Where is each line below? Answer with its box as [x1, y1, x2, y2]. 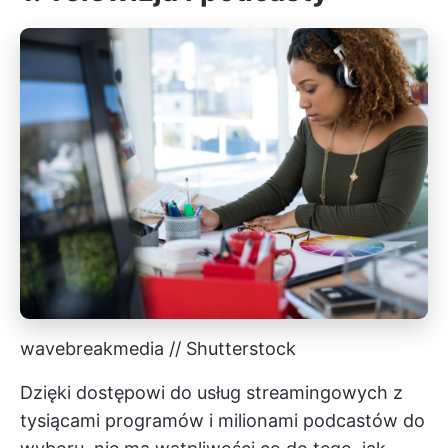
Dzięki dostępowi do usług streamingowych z [20, 381, 403, 403]
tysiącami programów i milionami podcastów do [20, 409, 425, 431]
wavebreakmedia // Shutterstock [20, 337, 296, 359]
